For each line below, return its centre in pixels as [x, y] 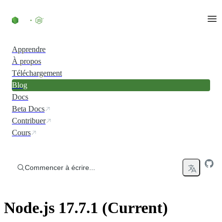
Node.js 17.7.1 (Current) [86, 208]
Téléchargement [37, 73]
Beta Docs [28, 109]
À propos [27, 61]
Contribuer [29, 121]
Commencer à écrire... [60, 167]
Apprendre [29, 49]
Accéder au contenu [35, 8]
